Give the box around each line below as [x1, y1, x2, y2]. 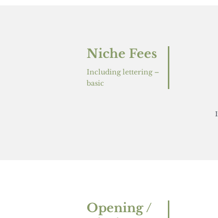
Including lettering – [86, 67, 159, 76]
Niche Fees [86, 46, 157, 61]
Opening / [86, 200, 152, 216]
